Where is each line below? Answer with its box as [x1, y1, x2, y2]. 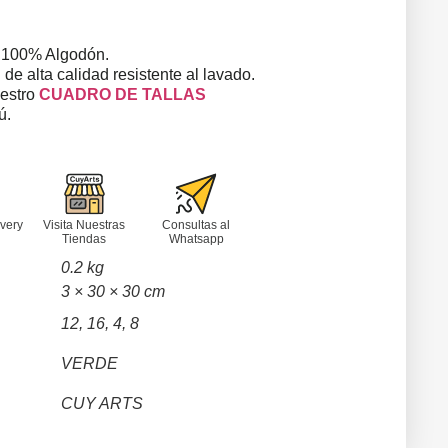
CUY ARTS [60, 394, 143, 412]
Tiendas [62, 231, 107, 246]
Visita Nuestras [43, 217, 126, 232]
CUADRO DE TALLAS [38, 86, 206, 104]
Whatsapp [168, 231, 224, 246]
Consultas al [162, 217, 231, 232]
